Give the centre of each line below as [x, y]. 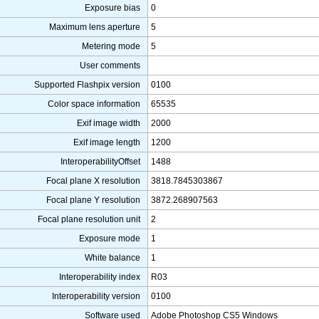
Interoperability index [100, 277]
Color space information [94, 104]
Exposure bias [113, 8]
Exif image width [109, 124]
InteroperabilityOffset [100, 162]
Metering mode [111, 47]
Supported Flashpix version [87, 85]
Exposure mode [110, 239]
